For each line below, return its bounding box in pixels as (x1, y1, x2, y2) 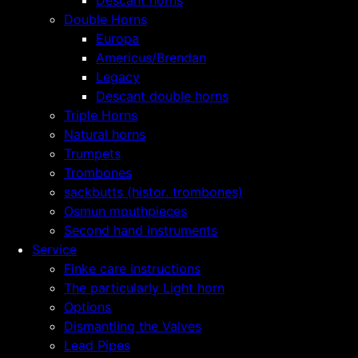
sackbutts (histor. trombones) (64, 184, 243, 200)
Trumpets (64, 145, 121, 161)
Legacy (96, 69, 140, 85)
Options (64, 299, 111, 315)
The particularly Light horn (64, 280, 225, 296)
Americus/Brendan (96, 50, 206, 66)
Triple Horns (64, 107, 137, 123)
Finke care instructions (64, 261, 201, 276)
